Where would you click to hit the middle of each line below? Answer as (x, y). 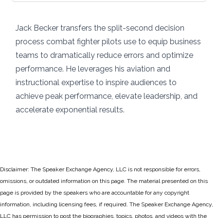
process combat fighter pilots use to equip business (108, 42)
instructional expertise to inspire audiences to (96, 82)
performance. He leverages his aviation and (93, 69)
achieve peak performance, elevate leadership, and (107, 96)
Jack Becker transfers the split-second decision (100, 28)
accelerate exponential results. (70, 110)
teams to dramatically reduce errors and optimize (104, 55)
